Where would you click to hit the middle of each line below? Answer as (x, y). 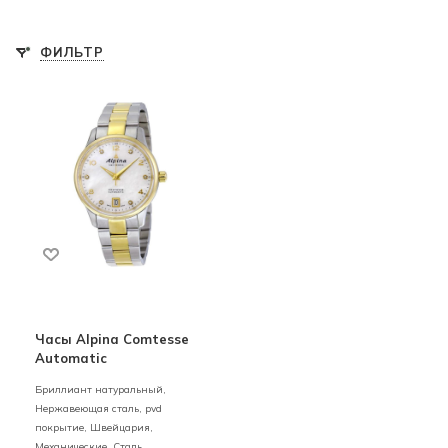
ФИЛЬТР (72, 52)
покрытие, (62, 427)
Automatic (71, 357)
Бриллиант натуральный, (100, 389)
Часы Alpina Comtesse (112, 338)
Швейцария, (121, 427)
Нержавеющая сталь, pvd (98, 408)
